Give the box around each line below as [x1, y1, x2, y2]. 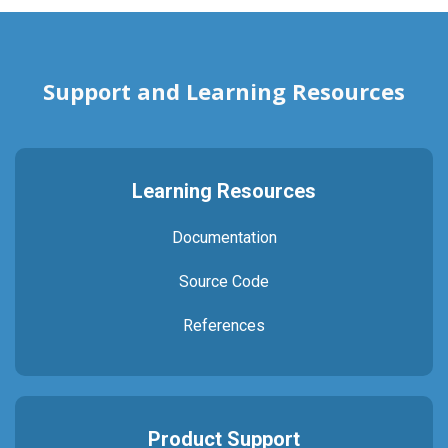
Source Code [179, 272, 269, 291]
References [183, 316, 265, 335]
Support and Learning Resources [43, 76, 405, 106]
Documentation [171, 228, 277, 247]
